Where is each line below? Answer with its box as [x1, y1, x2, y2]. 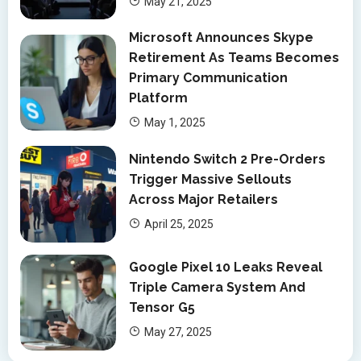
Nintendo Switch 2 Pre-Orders [129, 151, 326, 167]
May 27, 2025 [144, 326, 213, 339]
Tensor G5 [129, 300, 196, 316]
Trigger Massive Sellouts [129, 172, 293, 187]
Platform [129, 90, 189, 106]
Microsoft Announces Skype [129, 30, 314, 46]
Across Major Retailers [129, 192, 279, 207]
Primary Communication [129, 70, 288, 86]
